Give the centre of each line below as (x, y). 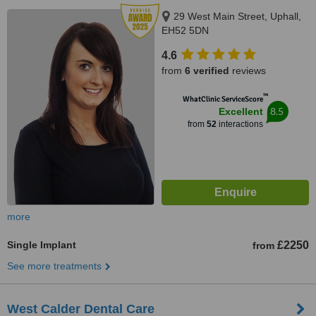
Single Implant (42, 245)
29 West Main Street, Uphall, (237, 16)
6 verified (207, 71)
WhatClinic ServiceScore (223, 99)
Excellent (241, 111)
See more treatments (54, 266)
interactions (239, 124)
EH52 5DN (185, 30)
